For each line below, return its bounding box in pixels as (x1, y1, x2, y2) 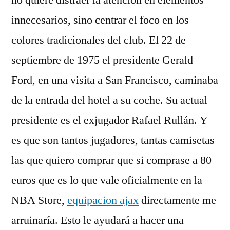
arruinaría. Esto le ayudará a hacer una (11, 213, 184, 227)
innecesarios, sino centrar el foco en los (11, 13, 189, 27)
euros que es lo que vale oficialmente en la (11, 173, 202, 187)
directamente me (139, 193, 216, 207)
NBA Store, (11, 193, 67, 207)
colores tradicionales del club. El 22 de (11, 33, 186, 47)
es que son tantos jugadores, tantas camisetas (11, 133, 215, 147)
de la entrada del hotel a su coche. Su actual (11, 93, 207, 107)
